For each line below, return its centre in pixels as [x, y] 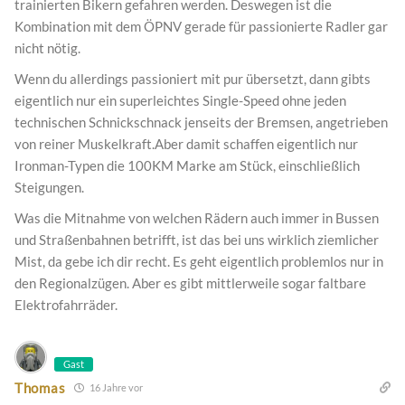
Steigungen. [49, 188]
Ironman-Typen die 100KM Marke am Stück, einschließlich [187, 166]
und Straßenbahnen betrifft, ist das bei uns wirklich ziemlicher [197, 240]
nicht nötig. [47, 48]
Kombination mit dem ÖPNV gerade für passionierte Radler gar [201, 27]
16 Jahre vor [116, 388]
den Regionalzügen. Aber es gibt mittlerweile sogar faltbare [190, 283]
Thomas [40, 387]
